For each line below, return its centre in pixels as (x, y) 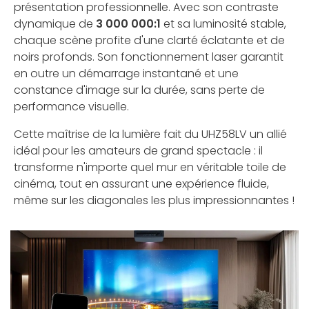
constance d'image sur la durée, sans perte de (139, 90)
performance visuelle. (71, 107)
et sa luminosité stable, (223, 24)
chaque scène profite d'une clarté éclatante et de (149, 41)
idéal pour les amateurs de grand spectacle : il (138, 151)
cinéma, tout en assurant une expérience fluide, (141, 184)
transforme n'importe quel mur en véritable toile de (150, 168)
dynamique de (55, 24)
